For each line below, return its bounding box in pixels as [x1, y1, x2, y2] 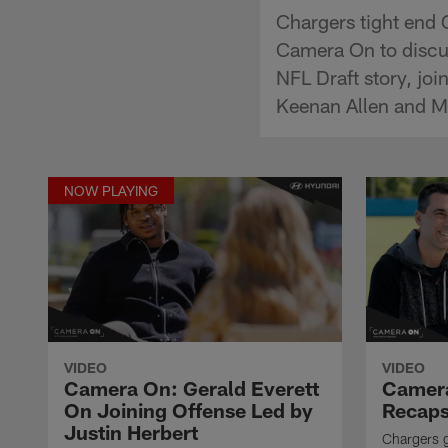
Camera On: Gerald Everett [64, 375, 319, 400]
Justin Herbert [64, 419, 198, 444]
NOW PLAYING [64, 181, 158, 199]
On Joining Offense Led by [64, 397, 313, 422]
